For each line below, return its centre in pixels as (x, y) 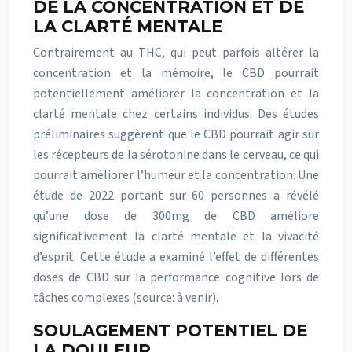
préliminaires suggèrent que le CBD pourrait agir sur (176, 134)
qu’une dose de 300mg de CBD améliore (176, 216)
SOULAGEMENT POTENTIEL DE (170, 330)
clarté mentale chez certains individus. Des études (176, 114)
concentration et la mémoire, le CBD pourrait (176, 73)
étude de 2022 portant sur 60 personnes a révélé (176, 196)
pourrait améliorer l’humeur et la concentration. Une (176, 175)
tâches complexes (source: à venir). (126, 298)
